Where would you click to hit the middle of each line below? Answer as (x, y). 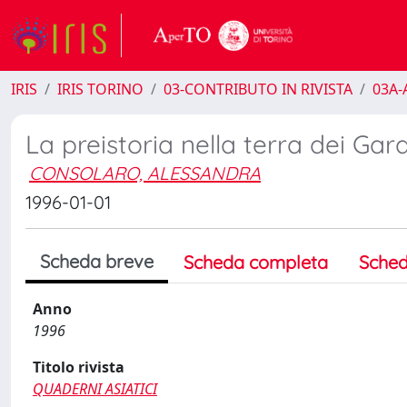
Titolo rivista (79, 367)
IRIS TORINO (100, 89)
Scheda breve (97, 261)
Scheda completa (256, 262)
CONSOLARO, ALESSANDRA (145, 173)
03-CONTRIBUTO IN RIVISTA (258, 89)
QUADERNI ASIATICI (95, 389)
